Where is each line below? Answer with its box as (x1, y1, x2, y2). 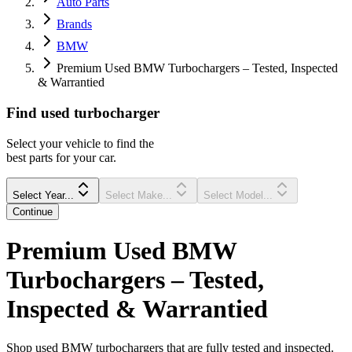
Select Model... (203, 189, 273, 201)
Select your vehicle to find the (6, 136, 154, 150)
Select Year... (13, 189, 74, 201)
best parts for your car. (6, 150, 116, 164)
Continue (13, 205, 53, 218)
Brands (57, 17, 92, 31)
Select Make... (105, 189, 172, 201)
